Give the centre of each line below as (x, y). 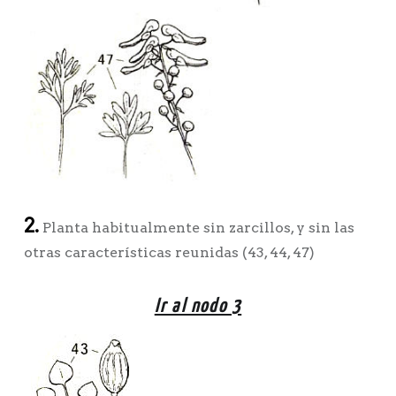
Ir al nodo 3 (198, 306)
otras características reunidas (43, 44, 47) (169, 253)
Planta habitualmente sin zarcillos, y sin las (196, 228)
